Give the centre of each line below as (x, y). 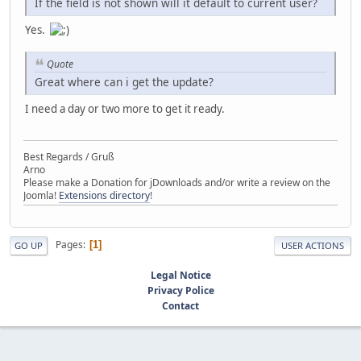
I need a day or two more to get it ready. (125, 109)
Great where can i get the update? (124, 82)
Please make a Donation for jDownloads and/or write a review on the (177, 182)
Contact (180, 305)
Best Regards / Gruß (69, 156)
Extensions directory (104, 195)
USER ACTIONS (313, 245)
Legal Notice (180, 275)
